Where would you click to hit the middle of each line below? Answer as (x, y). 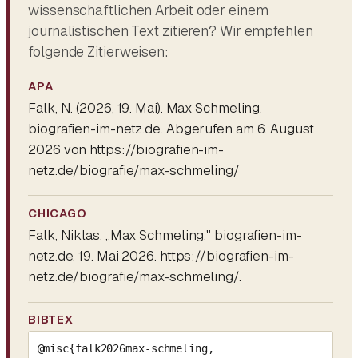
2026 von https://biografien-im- (126, 149)
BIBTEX (51, 320)
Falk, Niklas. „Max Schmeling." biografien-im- (165, 235)
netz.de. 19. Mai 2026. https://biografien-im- (161, 256)
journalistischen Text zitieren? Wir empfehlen (171, 30)
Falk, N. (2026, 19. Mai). (97, 107)
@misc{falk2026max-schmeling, (125, 348)
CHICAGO (58, 213)
